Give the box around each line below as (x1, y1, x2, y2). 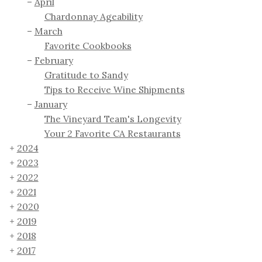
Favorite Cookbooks (44, 40, 132, 52)
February (34, 54, 73, 67)
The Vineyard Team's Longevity (44, 113, 181, 125)
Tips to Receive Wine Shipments (44, 84, 185, 96)
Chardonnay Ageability (44, 11, 143, 23)
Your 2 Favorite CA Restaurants (44, 127, 181, 140)
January (34, 98, 67, 111)
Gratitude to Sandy (44, 69, 128, 81)
